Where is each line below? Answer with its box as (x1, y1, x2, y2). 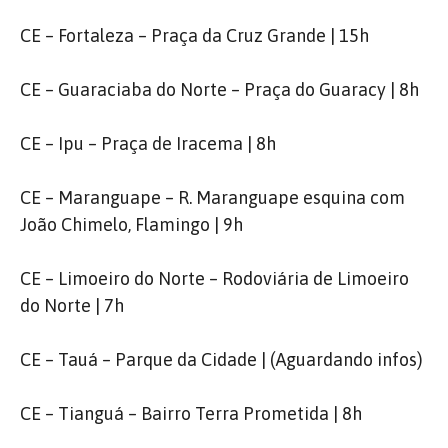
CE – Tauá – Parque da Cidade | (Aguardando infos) (20, 349, 423, 370)
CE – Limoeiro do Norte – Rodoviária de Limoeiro (20, 268, 409, 289)
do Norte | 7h (20, 295, 124, 316)
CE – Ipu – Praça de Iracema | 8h (20, 133, 276, 154)
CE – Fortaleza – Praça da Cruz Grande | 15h (20, 25, 369, 46)
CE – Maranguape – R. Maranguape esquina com (20, 187, 405, 208)
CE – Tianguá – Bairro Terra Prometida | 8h (20, 403, 362, 424)
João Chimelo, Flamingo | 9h (20, 214, 243, 235)
